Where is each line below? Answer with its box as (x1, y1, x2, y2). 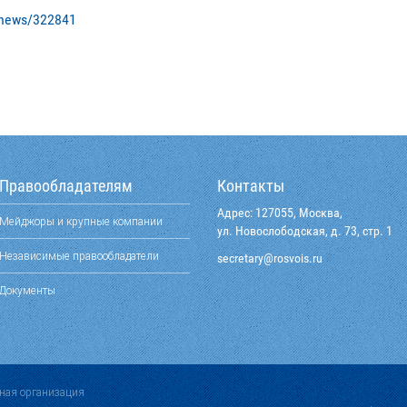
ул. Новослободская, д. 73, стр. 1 (217, 223, 392, 238)
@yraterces (217, 251, 273, 265)
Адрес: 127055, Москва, (217, 205, 342, 220)
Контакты (217, 176, 284, 195)
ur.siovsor (273, 251, 323, 265)
